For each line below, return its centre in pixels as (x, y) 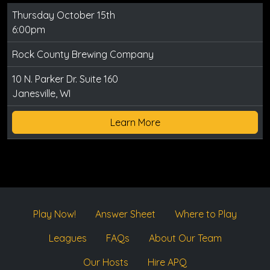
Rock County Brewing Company (83, 55)
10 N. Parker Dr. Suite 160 (65, 79)
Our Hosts (106, 262)
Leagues (67, 238)
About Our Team (185, 238)
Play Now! (55, 214)
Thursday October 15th (64, 15)
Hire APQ (167, 262)
